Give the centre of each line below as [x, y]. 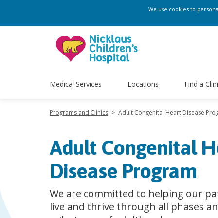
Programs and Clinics [79, 113]
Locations [143, 84]
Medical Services [76, 84]
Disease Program [123, 171]
